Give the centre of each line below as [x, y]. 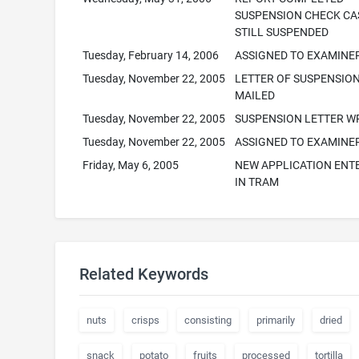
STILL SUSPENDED [282, 32]
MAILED [255, 95]
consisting [208, 320]
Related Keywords [143, 274]
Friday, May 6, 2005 [131, 165]
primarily [275, 320]
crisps [145, 320]
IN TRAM [257, 182]
